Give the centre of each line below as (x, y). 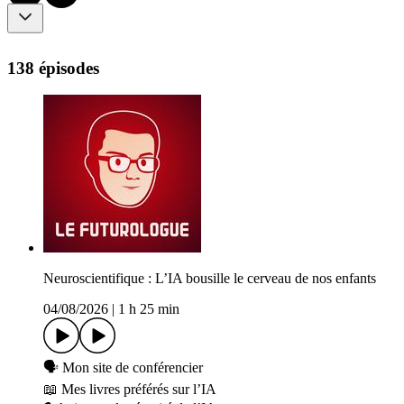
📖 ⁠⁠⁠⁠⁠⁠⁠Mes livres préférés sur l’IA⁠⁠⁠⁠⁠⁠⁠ (130, 390)
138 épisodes (53, 68)
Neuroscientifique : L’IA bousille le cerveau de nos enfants (210, 279)
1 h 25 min (149, 309)
